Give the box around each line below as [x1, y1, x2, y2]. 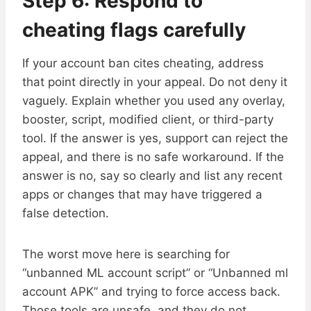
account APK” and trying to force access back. [22, 285, 280, 299]
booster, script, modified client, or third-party [22, 112, 274, 127]
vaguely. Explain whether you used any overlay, [22, 94, 285, 108]
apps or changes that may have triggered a [22, 187, 262, 202]
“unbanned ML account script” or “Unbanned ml [22, 266, 288, 280]
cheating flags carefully [22, 18, 246, 42]
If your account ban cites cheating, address [22, 56, 264, 71]
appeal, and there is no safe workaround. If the [22, 150, 284, 165]
